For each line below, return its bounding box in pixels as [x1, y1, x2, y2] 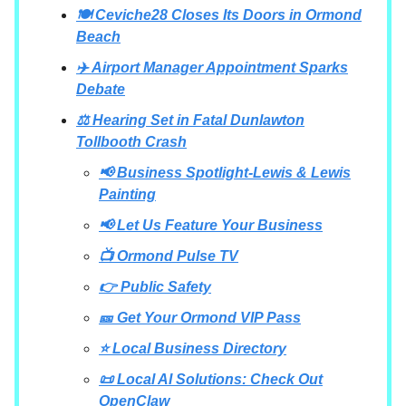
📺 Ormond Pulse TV [99, 247, 238, 264]
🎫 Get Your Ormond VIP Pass [99, 309, 301, 325]
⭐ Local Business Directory [99, 340, 286, 356]
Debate [76, 81, 125, 97]
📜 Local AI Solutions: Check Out [99, 371, 323, 387]
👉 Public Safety [99, 278, 211, 295]
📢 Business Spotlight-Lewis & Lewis [99, 164, 351, 180]
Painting [99, 186, 156, 202]
